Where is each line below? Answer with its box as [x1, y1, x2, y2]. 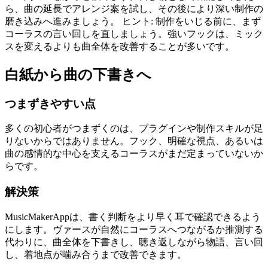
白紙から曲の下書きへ [5, 66, 151, 83]
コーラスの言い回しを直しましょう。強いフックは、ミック [5, 28, 263, 39]
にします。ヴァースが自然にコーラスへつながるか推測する [5, 224, 263, 234]
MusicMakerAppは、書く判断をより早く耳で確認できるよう [5, 211, 261, 222]
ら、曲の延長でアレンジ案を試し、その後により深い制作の [5, 3, 263, 14]
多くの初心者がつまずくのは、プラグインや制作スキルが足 [5, 123, 263, 134]
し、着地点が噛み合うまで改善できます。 [5, 249, 187, 260]
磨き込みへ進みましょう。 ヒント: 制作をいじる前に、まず [5, 16, 261, 26]
